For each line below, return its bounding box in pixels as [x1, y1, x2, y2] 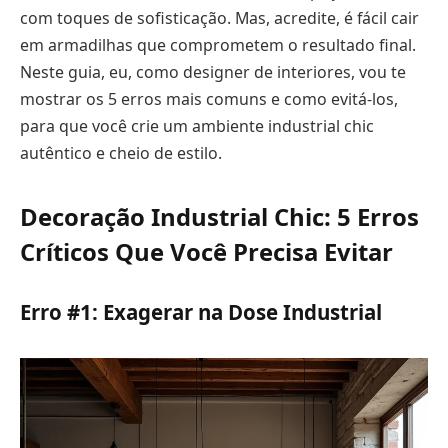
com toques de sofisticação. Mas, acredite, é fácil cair [20, 7, 419, 29]
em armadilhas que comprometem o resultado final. [20, 34, 416, 56]
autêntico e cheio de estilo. [20, 142, 222, 164]
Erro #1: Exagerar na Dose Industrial [20, 297, 382, 326]
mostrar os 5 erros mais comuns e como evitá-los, [20, 88, 398, 110]
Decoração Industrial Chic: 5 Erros [20, 200, 419, 234]
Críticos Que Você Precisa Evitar [20, 235, 393, 269]
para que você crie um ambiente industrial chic [20, 115, 374, 137]
